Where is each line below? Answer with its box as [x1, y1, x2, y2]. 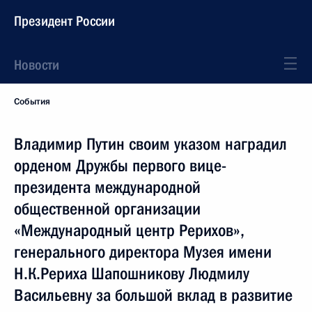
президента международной [14, 178, 201, 197]
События [14, 95, 50, 108]
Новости [14, 56, 59, 73]
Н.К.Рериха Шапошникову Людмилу [14, 264, 249, 283]
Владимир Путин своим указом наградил [14, 134, 287, 154]
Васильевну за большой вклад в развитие [14, 286, 292, 305]
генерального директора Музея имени [14, 242, 272, 262]
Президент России [14, 13, 115, 29]
